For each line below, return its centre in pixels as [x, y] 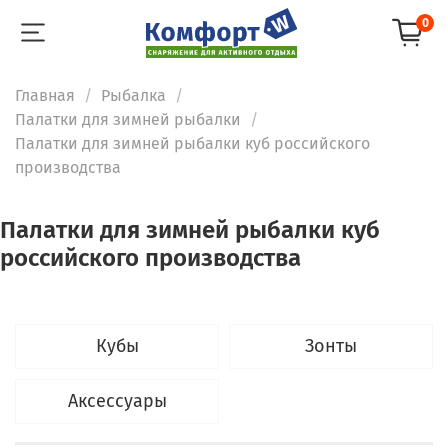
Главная [45, 95]
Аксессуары [117, 400]
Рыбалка [133, 95]
